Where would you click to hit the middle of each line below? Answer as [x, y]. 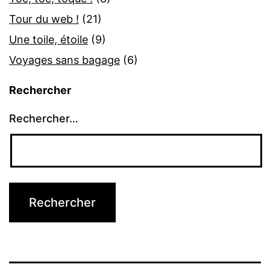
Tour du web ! [44, 19]
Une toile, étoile [49, 40]
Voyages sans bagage [64, 60]
